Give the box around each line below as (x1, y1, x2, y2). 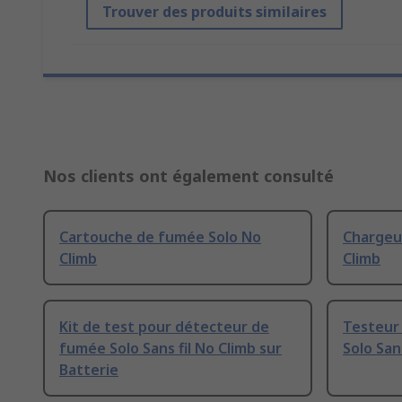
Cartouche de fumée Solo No (59, 227, 261, 248)
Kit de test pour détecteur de (59, 317, 269, 337)
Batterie (59, 360, 118, 380)
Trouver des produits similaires (102, 2, 327, 22)
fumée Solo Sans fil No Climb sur (59, 338, 282, 359)
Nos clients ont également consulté (43, 165, 334, 188)
